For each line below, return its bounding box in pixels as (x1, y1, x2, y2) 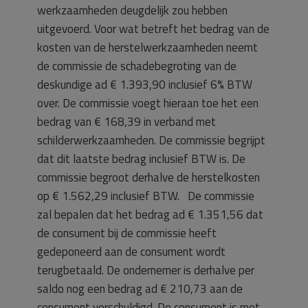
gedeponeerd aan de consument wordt (37, 242, 225, 261)
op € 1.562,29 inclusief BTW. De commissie (37, 186, 254, 205)
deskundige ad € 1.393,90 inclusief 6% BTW (37, 75, 252, 93)
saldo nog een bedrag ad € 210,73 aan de (37, 279, 243, 298)
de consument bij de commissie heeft (37, 223, 217, 242)
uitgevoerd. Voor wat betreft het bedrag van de (37, 19, 269, 38)
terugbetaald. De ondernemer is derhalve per (37, 261, 254, 279)
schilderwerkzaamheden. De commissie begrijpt (37, 131, 265, 149)
